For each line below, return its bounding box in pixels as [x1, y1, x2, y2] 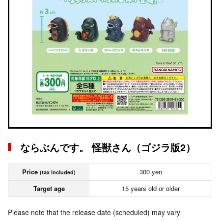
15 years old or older [121, 184, 180, 193]
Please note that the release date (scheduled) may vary [8, 207, 180, 217]
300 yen [139, 167, 162, 176]
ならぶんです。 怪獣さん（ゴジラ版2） [20, 140, 195, 154]
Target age [33, 184, 65, 193]
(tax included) [40, 168, 76, 176]
